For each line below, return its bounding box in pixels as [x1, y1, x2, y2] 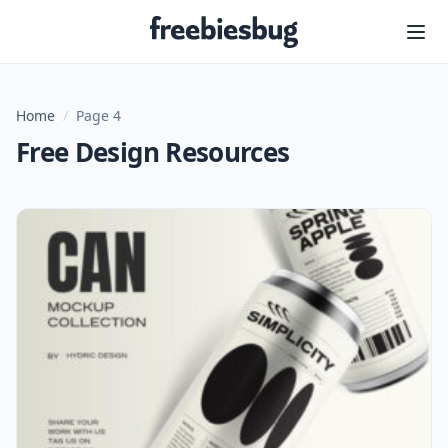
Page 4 [76, 106, 121, 125]
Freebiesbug [222, 17, 317, 39]
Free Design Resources [16, 134, 290, 170]
